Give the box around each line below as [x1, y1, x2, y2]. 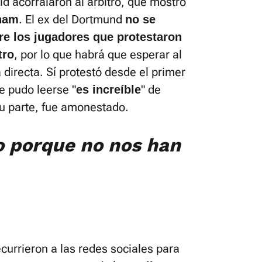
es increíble [76, 83, 141, 96]
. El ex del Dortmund [19, 12, 125, 27]
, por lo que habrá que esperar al [14, 47, 182, 62]
